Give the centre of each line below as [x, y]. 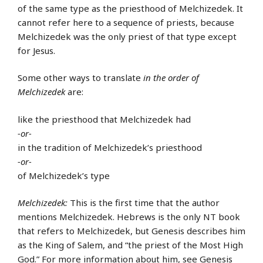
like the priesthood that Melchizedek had [104, 119]
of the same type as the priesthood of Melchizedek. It [130, 8]
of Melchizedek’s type [64, 175]
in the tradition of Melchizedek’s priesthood [110, 147]
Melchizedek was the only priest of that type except [127, 36]
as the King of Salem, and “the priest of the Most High [130, 245]
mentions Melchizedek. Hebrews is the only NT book [129, 217]
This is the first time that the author [144, 203]
